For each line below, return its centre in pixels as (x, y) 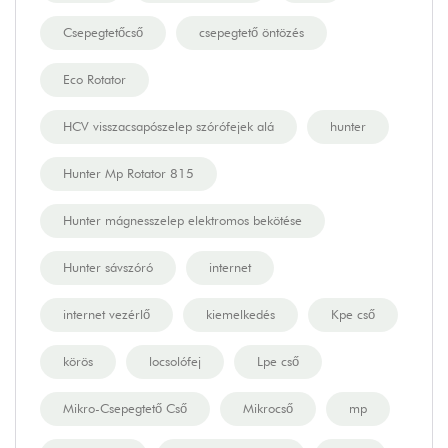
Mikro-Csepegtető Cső (125, 408)
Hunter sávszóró (108, 267)
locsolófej (175, 361)
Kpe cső (353, 314)
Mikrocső (268, 408)
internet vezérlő (106, 314)
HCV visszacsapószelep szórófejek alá (168, 126)
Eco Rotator (94, 79)
